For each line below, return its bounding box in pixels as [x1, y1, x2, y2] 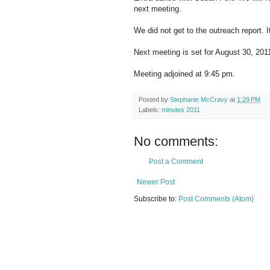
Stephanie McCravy [170, 96, 228, 104]
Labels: [139, 106, 162, 114]
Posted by [139, 96, 170, 104]
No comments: [134, 134, 218, 149]
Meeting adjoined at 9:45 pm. [134, 69, 235, 79]
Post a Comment [149, 157, 203, 166]
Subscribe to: [134, 195, 178, 204]
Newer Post [137, 178, 175, 187]
